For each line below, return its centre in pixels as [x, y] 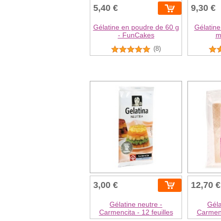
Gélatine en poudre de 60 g [136, 27]
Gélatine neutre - [136, 204]
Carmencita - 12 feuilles [136, 212]
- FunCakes [136, 35]
